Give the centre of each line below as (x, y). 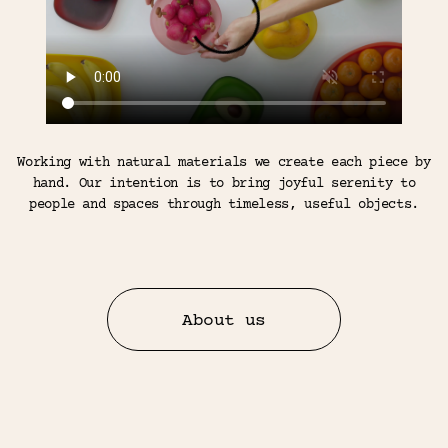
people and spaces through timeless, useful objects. (224, 204)
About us (224, 320)
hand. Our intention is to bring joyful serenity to (224, 183)
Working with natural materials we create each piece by (224, 162)
